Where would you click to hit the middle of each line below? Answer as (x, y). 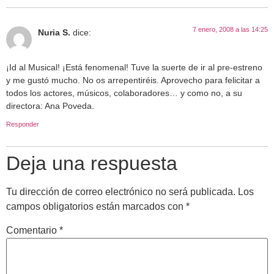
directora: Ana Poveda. (50, 106)
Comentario (33, 231)
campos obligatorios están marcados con (96, 207)
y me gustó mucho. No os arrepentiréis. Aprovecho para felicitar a (133, 80)
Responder (23, 124)
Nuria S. (54, 33)
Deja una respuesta (92, 164)
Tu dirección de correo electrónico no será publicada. (121, 192)
